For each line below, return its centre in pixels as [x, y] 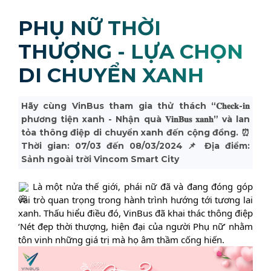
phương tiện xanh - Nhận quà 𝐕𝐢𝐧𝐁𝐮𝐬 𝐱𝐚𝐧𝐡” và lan [135, 119]
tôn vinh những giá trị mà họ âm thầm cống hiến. [121, 239]
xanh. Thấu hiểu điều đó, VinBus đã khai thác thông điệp [135, 213]
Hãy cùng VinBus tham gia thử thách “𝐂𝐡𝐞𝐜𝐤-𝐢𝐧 [135, 106]
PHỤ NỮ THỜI [90, 28]
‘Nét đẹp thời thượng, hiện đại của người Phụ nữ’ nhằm [135, 226]
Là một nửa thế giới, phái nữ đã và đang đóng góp [143, 186]
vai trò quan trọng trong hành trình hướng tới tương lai [135, 199]
